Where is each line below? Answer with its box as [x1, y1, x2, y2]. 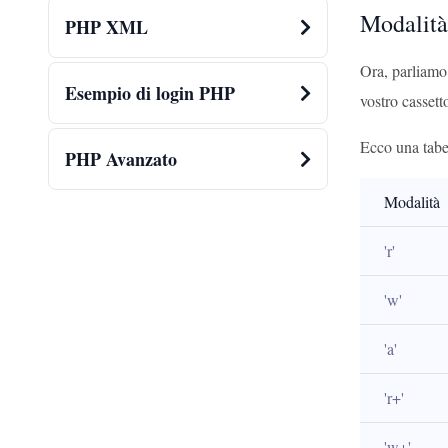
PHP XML [65, 14, 148, 41]
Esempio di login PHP [65, 80, 235, 107]
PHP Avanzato [65, 146, 177, 173]
